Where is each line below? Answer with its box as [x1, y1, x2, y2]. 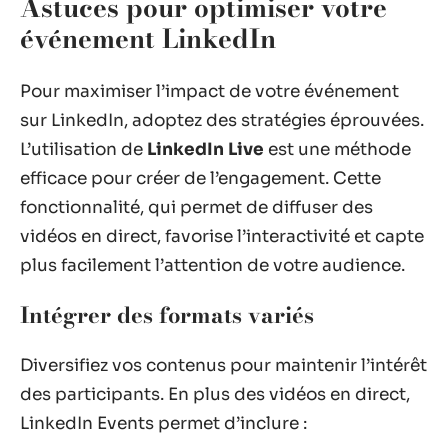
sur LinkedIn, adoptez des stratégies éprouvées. [20, 109, 424, 131]
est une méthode [264, 138, 411, 160]
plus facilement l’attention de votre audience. [20, 254, 405, 276]
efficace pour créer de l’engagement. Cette [20, 167, 381, 189]
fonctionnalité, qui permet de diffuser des [20, 196, 373, 218]
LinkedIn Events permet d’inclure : [20, 412, 307, 434]
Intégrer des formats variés [20, 298, 314, 332]
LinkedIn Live [147, 138, 264, 160]
